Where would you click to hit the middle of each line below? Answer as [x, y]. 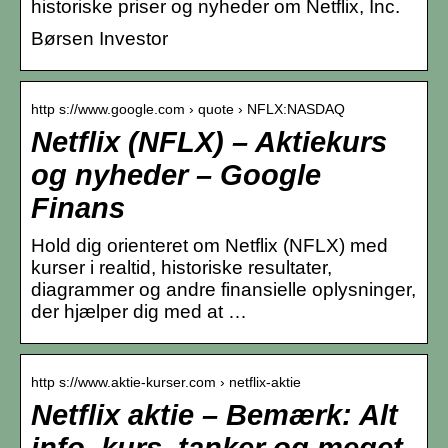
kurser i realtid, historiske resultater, [181, 267]
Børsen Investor [99, 38]
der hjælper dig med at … [139, 311]
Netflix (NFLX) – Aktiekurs [209, 141]
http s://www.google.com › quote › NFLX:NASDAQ [188, 108]
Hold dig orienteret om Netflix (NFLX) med [209, 245]
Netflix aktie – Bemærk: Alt [214, 414]
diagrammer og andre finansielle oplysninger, [223, 289]
